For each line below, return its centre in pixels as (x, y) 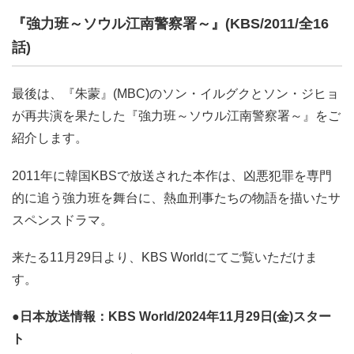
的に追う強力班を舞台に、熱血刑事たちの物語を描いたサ (176, 198)
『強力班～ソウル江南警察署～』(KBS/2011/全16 (170, 23)
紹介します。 (50, 138)
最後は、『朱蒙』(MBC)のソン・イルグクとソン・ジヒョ (175, 94)
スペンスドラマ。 (62, 220)
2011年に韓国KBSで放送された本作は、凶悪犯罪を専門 (172, 175)
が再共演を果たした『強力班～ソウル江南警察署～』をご (176, 116)
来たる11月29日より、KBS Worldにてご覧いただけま (165, 257)
